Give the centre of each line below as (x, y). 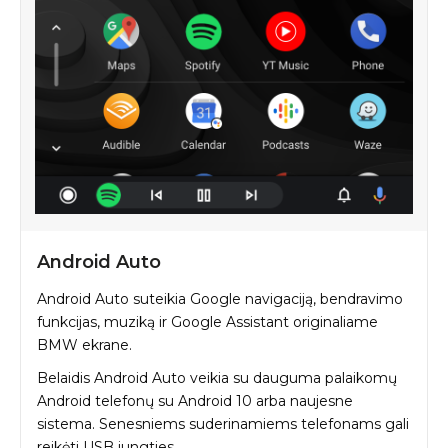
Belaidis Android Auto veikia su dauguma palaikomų (217, 377)
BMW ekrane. (84, 344)
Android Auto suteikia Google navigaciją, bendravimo (220, 298)
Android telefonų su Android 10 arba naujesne (195, 400)
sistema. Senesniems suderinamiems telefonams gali (223, 423)
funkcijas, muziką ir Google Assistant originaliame (207, 321)
